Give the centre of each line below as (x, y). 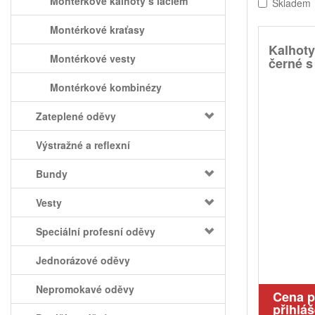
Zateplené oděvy (76, 116)
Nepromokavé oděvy (85, 289)
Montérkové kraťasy (97, 30)
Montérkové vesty (93, 58)
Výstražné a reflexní (83, 145)
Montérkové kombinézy (106, 87)
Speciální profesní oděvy (96, 231)
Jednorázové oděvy (83, 260)
